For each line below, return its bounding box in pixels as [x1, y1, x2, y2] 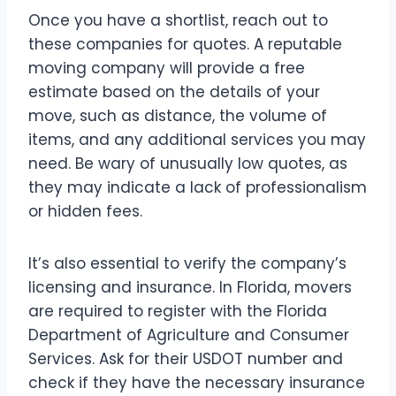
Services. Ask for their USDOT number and [28, 348, 343, 370]
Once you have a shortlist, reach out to [28, 10, 328, 32]
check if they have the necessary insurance [28, 372, 365, 394]
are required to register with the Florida [28, 301, 327, 323]
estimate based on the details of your [28, 81, 320, 103]
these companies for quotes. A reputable [28, 34, 342, 56]
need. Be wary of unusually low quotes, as [28, 153, 347, 175]
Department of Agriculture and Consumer [28, 324, 349, 346]
